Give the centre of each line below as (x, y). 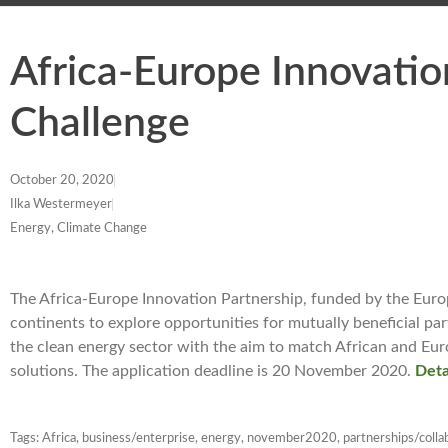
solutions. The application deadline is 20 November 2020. (212, 370)
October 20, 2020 (62, 180)
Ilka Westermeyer (61, 204)
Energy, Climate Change (78, 228)
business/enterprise (138, 438)
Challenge (100, 123)
